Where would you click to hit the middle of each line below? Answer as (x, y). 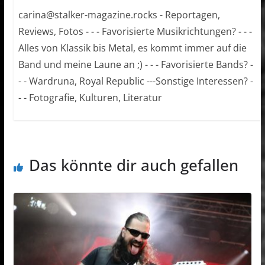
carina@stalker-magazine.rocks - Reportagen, (119, 15)
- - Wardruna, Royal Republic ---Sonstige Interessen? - (135, 81)
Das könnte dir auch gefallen (133, 165)
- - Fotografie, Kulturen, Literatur (90, 98)
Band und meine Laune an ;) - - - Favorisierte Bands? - (135, 65)
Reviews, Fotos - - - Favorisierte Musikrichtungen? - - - (135, 32)
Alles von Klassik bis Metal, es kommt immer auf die (132, 48)
